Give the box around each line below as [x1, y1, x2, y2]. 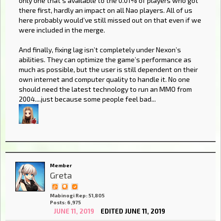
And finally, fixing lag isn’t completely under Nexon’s [19, 45, 181, 54]
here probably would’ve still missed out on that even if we [19, 16, 201, 25]
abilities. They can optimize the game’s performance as [19, 55, 191, 64]
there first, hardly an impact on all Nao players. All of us [19, 6, 192, 15]
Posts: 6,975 [50, 199, 81, 205]
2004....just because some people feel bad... [19, 95, 156, 104]
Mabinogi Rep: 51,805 [50, 192, 105, 198]
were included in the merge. [19, 26, 105, 35]
